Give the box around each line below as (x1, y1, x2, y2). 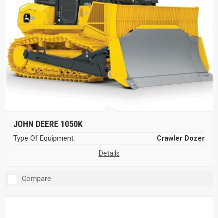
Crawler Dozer (157, 134, 205, 143)
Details (98, 149, 120, 158)
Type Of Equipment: (13, 134, 75, 143)
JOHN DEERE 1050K (13, 118, 83, 129)
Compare (22, 174, 51, 183)
